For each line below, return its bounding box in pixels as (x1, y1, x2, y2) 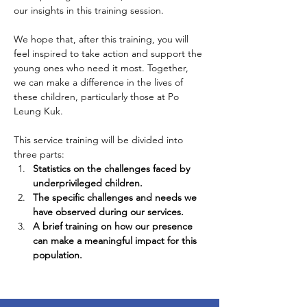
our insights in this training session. (14, 4, 164, 16)
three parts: (14, 148, 64, 160)
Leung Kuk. (14, 105, 63, 117)
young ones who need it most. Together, (14, 62, 191, 74)
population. (33, 249, 82, 261)
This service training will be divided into (14, 134, 186, 146)
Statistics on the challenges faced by (33, 162, 193, 175)
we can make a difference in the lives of (14, 76, 186, 88)
